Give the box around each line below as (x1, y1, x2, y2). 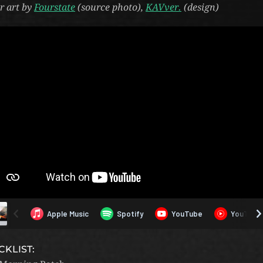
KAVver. (146, 2, 181, 13)
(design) (181, 2, 219, 13)
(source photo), (75, 2, 146, 13)
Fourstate (34, 2, 75, 13)
